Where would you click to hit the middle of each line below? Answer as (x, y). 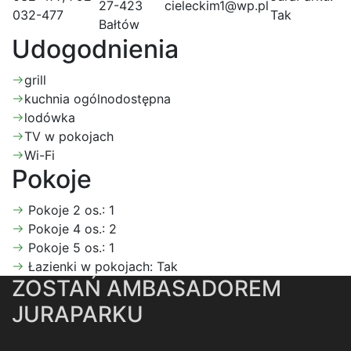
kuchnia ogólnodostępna (98, 99)
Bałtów (119, 24)
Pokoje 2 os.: (69, 210)
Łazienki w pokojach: (92, 266)
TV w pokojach (69, 136)
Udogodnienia (95, 49)
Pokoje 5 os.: (69, 248)
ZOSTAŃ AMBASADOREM (147, 288)
